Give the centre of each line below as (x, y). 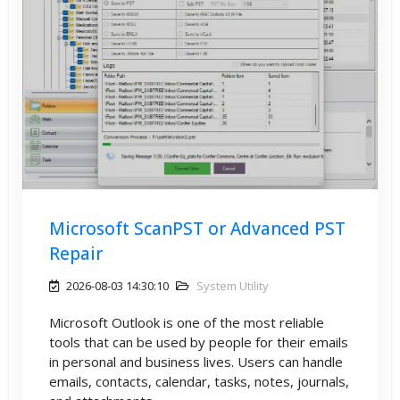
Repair (76, 253)
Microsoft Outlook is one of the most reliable (187, 322)
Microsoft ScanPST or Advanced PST (197, 228)
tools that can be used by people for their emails (199, 342)
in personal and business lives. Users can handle (196, 361)
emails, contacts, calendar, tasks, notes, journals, (199, 381)
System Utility (233, 285)
